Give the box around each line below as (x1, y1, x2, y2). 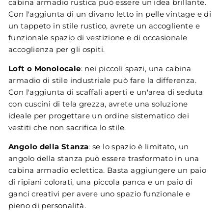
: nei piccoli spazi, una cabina (81, 64, 192, 74)
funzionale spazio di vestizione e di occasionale (8, 33, 188, 43)
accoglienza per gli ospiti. (8, 45, 105, 55)
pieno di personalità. (8, 201, 86, 211)
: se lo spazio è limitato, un (88, 142, 189, 152)
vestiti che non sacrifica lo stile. (8, 123, 126, 133)
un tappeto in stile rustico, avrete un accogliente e (8, 21, 200, 31)
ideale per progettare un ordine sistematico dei (8, 111, 189, 121)
